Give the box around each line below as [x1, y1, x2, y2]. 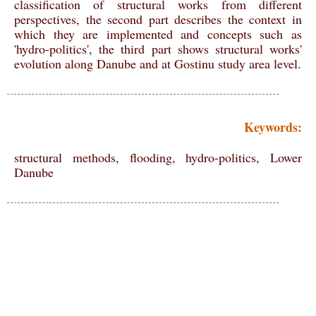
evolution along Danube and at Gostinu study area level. [14, 54, 301, 72]
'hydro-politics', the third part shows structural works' [14, 39, 302, 57]
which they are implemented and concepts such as [14, 25, 302, 42]
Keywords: [244, 118, 302, 137]
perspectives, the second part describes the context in [14, 10, 302, 28]
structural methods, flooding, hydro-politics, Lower [14, 148, 302, 166]
